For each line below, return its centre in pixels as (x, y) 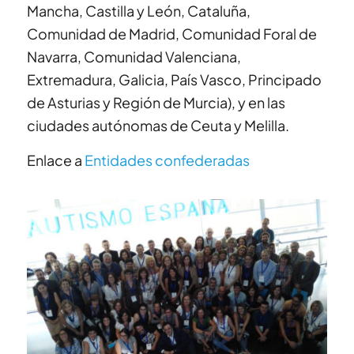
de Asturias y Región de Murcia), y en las (156, 102)
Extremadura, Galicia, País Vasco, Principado (174, 79)
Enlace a (55, 160)
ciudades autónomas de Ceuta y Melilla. (158, 125)
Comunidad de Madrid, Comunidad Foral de (171, 33)
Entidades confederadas (167, 160)
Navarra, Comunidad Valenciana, (134, 56)
